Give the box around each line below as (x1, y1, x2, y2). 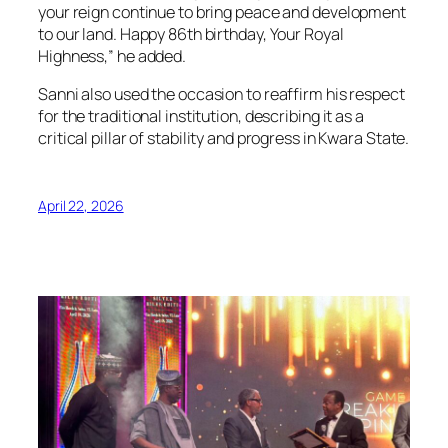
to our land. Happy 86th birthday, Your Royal (38, 23, 344, 46)
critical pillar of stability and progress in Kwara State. (38, 127, 410, 150)
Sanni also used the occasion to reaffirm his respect (38, 83, 405, 106)
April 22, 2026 (38, 195, 124, 215)
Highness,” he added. (38, 45, 186, 68)
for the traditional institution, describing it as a (38, 105, 364, 128)
